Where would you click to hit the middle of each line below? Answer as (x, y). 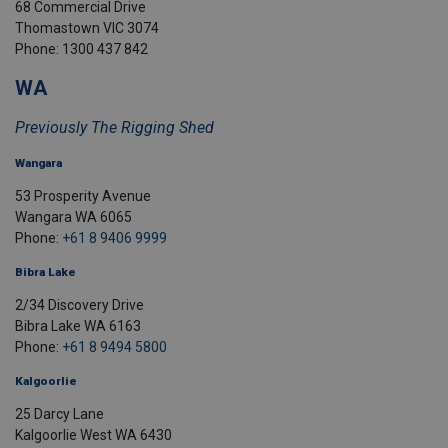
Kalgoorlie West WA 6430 (93, 435)
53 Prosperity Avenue (83, 196)
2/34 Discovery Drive (81, 305)
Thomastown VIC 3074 (87, 28)
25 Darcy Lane (59, 414)
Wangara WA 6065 (75, 217)
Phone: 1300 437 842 (81, 49)
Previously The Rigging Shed (114, 128)
